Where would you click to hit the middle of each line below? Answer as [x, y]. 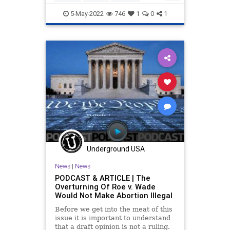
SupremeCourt [77, 12]
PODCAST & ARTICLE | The [102, 178]
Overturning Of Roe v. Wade [105, 187]
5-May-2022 [86, 13]
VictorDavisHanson [132, 12]
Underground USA [116, 149]
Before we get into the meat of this [113, 209]
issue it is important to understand [112, 218]
